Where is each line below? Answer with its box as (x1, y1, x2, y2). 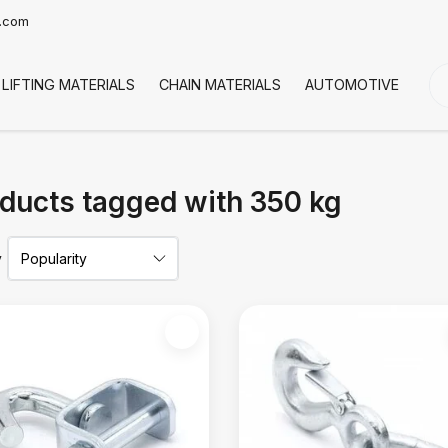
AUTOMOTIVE (305, 76, 399, 93)
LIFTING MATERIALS (2, 76, 135, 93)
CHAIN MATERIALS (159, 76, 281, 93)
